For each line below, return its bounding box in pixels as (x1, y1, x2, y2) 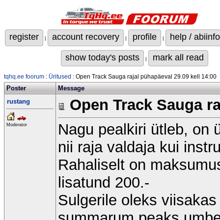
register (9, 32, 39, 42)
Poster (6, 84, 26, 92)
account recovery (52, 32, 119, 42)
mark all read (153, 52, 204, 62)
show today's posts (65, 52, 139, 62)
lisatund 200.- (58, 174, 149, 191)
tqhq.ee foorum (4, 73, 44, 80)
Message (58, 84, 84, 92)
